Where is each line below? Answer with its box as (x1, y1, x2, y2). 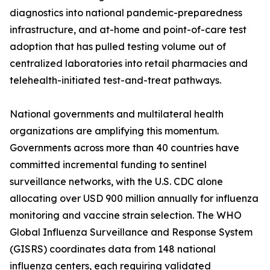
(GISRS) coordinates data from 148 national (10, 243, 216, 256)
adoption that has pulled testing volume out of (10, 40, 226, 53)
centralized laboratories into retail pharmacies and (10, 57, 248, 70)
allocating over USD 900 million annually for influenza (10, 192, 259, 205)
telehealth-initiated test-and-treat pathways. (10, 74, 221, 87)
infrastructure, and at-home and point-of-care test (10, 24, 246, 36)
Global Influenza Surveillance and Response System (10, 226, 253, 239)
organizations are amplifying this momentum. (10, 125, 219, 137)
